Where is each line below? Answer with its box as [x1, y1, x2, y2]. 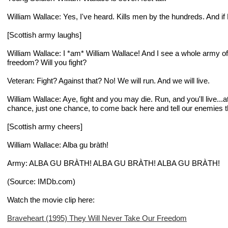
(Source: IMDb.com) [7, 177, 75, 186]
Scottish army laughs [9, 30, 79, 39]
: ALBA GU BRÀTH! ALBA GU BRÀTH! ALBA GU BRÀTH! [25, 158, 220, 167]
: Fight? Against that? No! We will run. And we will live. [33, 76, 210, 85]
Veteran [7, 76, 33, 85]
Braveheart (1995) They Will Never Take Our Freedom [7, 213, 187, 222]
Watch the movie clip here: [7, 195, 95, 204]
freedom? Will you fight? [7, 58, 87, 67]
